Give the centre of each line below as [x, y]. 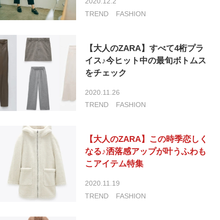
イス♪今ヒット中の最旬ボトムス [146, 61]
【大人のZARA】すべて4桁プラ [145, 49]
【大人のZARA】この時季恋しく [147, 139]
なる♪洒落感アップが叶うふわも [146, 152]
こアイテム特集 [114, 164]
